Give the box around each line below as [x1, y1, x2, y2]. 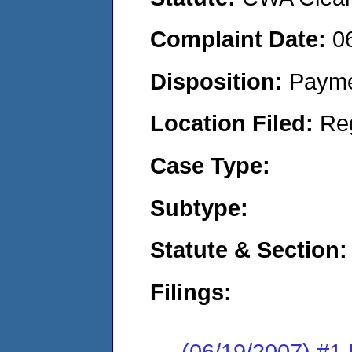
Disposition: [150, 68, 289, 94]
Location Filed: [150, 110, 320, 137]
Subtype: [150, 194, 248, 221]
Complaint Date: [150, 26, 332, 53]
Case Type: [150, 152, 270, 178]
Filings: [150, 278, 232, 305]
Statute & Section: [150, 236, 347, 263]
